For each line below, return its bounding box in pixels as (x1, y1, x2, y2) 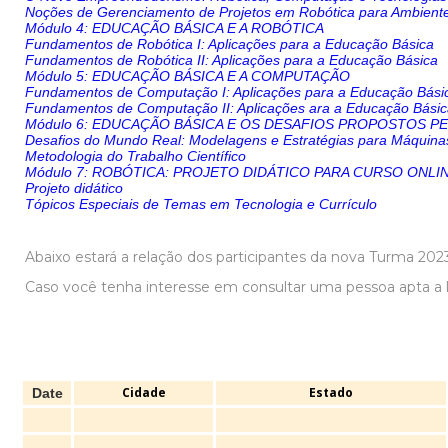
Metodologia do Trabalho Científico (25, 148, 250, 164)
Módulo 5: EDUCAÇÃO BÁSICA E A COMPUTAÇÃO (25, 68, 362, 84)
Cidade (121, 384, 166, 401)
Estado (309, 384, 353, 401)
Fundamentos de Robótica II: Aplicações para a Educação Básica (25, 52, 438, 68)
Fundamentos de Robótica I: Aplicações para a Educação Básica (25, 36, 434, 52)
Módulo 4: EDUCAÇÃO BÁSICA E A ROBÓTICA (25, 20, 332, 36)
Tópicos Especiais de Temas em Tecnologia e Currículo (25, 196, 377, 212)
